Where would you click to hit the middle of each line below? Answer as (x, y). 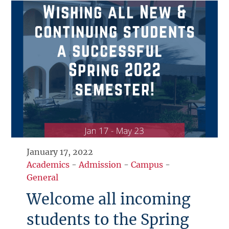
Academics (48, 165)
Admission (100, 165)
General (43, 178)
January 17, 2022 (60, 152)
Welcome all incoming (109, 200)
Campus (147, 165)
